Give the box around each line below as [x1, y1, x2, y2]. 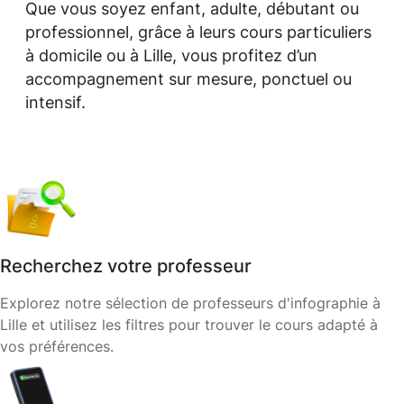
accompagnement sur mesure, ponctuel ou [25, 69, 352, 88]
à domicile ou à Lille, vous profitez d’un [25, 46, 317, 65]
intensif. [25, 93, 86, 112]
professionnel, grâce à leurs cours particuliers [25, 23, 372, 41]
